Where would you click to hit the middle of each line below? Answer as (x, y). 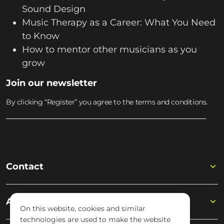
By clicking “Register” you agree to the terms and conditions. (107, 102)
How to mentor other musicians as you (109, 50)
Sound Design (54, 9)
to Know (41, 36)
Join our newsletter (51, 83)
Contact (25, 166)
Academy (28, 201)
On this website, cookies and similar (83, 208)
